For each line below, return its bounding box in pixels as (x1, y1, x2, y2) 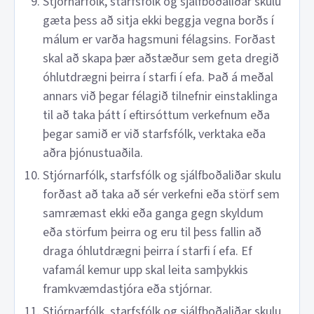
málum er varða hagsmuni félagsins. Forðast (43, 31, 275, 48)
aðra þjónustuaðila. (43, 144, 143, 162)
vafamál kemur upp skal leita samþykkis (43, 261, 248, 279)
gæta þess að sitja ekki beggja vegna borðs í (43, 12, 274, 29)
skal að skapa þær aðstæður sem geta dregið (43, 50, 279, 67)
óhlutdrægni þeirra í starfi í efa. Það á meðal (43, 69, 273, 86)
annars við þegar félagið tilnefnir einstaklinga (43, 88, 278, 105)
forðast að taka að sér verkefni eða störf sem (43, 186, 280, 203)
